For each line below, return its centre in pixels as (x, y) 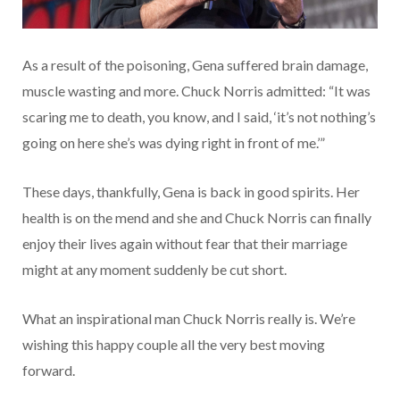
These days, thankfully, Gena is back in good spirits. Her (191, 191)
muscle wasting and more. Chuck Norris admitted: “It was (196, 90)
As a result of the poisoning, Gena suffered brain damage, (195, 64)
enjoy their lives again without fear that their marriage (185, 243)
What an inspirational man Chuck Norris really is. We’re (189, 318)
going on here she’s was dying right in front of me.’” (174, 142)
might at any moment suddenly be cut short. (154, 269)
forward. (49, 370)
